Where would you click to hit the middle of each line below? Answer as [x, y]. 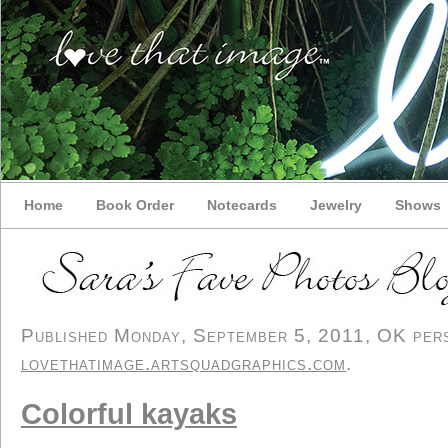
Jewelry [336, 205]
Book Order [135, 205]
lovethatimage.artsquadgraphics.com [183, 363]
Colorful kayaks [129, 414]
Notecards [242, 205]
